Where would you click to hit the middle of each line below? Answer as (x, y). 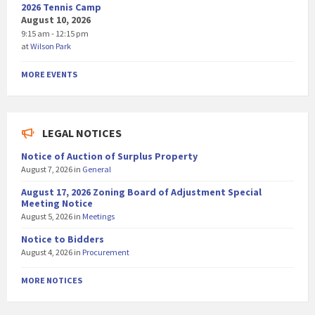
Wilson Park (51, 46)
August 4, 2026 (47, 252)
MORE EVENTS (49, 75)
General (97, 169)
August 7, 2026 (47, 169)
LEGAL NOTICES (82, 133)
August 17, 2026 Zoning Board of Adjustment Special (141, 192)
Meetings (98, 217)
